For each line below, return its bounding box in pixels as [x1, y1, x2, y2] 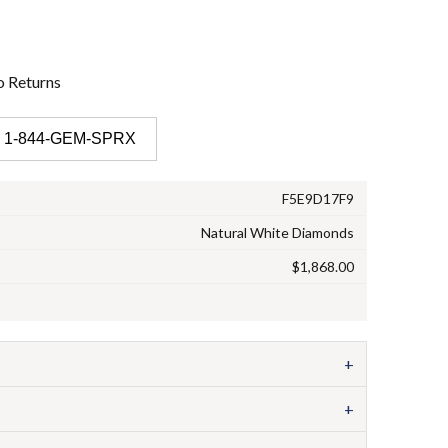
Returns [8, 71, 61, 91]
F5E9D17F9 [282, 189, 355, 207]
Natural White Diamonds [201, 223, 355, 241]
